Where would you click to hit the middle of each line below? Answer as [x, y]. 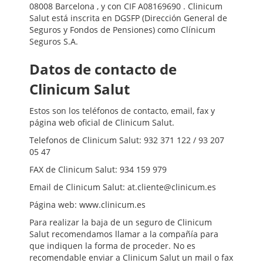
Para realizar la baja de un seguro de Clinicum [121, 222]
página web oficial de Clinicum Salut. [102, 123]
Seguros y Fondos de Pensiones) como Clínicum [122, 30]
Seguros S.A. [54, 42]
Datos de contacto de [103, 69]
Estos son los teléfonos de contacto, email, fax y [122, 111]
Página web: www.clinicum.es [87, 205]
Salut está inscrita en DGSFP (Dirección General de [128, 18]
